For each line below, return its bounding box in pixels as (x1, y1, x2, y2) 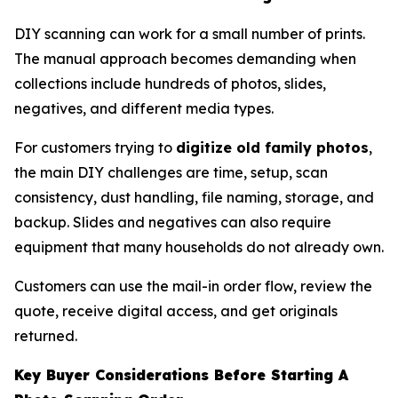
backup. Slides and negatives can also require (14, 212, 331, 231)
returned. (14, 326, 77, 345)
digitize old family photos (176, 138, 369, 156)
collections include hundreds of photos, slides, (14, 74, 326, 92)
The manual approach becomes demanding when (14, 49, 356, 68)
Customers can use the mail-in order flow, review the (14, 276, 372, 295)
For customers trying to (14, 138, 176, 156)
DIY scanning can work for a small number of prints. (14, 24, 365, 43)
